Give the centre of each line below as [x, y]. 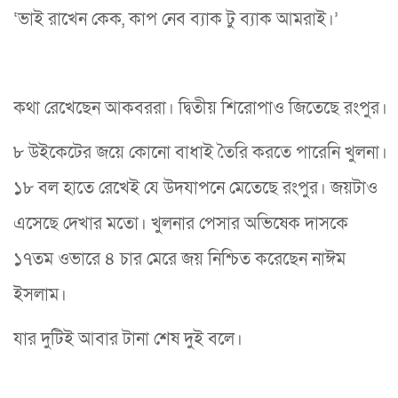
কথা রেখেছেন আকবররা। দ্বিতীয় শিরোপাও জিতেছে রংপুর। [200, 109]
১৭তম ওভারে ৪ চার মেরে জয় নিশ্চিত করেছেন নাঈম [179, 260]
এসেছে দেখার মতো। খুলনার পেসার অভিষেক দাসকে [181, 224]
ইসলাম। [40, 295]
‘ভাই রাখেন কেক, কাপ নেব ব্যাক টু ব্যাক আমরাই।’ [176, 20]
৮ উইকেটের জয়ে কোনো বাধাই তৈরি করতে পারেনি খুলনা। [200, 153]
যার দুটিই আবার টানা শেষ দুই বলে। [128, 340]
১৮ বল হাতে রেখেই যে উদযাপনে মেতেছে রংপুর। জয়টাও [195, 189]
